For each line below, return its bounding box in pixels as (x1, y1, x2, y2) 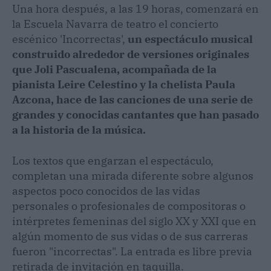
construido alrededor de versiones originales (12, 47, 249, 61)
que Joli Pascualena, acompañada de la (12, 62, 217, 76)
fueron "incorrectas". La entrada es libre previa (12, 244, 252, 258)
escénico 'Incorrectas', (12, 32, 128, 46)
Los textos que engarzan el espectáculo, (12, 154, 214, 168)
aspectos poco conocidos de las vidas (12, 184, 200, 198)
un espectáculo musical (128, 32, 253, 46)
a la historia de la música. (12, 123, 146, 137)
